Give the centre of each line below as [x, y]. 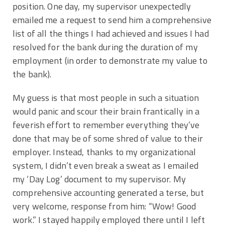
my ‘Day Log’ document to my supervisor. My [99, 179]
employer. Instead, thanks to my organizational [104, 152]
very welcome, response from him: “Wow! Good [104, 206]
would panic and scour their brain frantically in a [106, 111]
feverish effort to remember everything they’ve [106, 125]
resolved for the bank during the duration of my [105, 47]
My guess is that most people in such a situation [106, 97]
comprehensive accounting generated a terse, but [108, 192]
